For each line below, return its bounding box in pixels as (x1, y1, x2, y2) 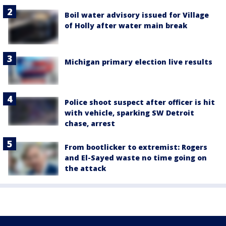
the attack (65, 163, 106, 174)
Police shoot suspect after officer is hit (65, 97, 215, 107)
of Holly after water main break (65, 21, 187, 31)
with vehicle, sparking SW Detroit (65, 108, 194, 118)
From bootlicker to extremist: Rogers (65, 142, 207, 152)
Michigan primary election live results (65, 57, 212, 67)
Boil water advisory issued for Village (65, 10, 209, 20)
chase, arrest (65, 119, 115, 129)
